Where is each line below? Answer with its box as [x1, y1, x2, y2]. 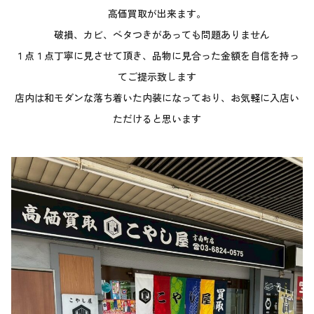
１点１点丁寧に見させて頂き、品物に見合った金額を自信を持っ [15, 48, 299, 63]
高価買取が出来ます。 [108, 6, 206, 21]
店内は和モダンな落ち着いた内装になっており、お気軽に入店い [15, 90, 299, 105]
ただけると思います [113, 111, 201, 126]
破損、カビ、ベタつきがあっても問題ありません [44, 27, 270, 42]
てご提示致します [118, 69, 196, 84]
